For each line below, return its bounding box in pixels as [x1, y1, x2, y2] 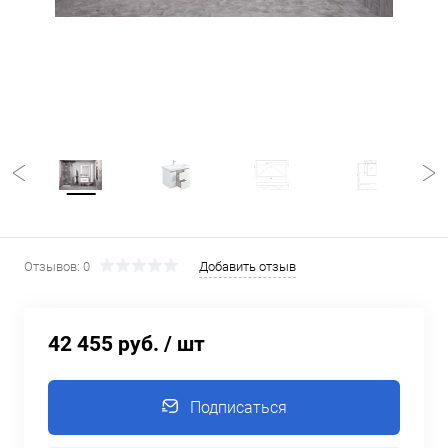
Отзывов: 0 [24, 259, 90, 274]
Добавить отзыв [199, 259, 296, 274]
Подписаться [189, 398, 287, 417]
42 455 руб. [48, 332, 159, 356]
